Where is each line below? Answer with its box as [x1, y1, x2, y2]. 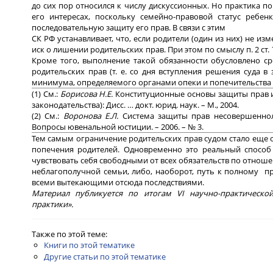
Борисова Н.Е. [60, 88, 116, 99]
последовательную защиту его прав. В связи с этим [32, 21, 225, 33]
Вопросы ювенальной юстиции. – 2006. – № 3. [32, 121, 204, 132]
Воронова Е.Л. [63, 110, 122, 121]
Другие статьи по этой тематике [44, 250, 166, 262]
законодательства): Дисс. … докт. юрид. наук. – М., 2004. [32, 99, 239, 110]
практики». [32, 198, 73, 210]
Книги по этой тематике [44, 239, 135, 250]
